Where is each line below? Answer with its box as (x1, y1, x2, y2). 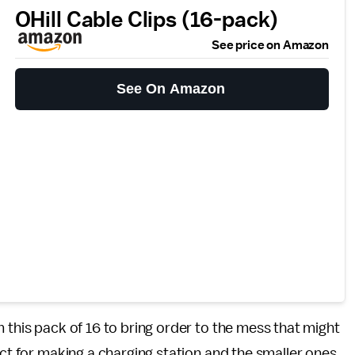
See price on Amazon (212, 39, 329, 52)
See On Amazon (116, 81, 226, 97)
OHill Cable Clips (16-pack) (14, 9, 279, 31)
